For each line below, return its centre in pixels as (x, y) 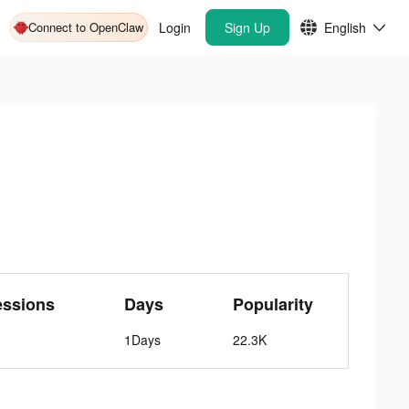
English (345, 27)
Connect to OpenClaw (86, 27)
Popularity (273, 304)
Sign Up (247, 27)
